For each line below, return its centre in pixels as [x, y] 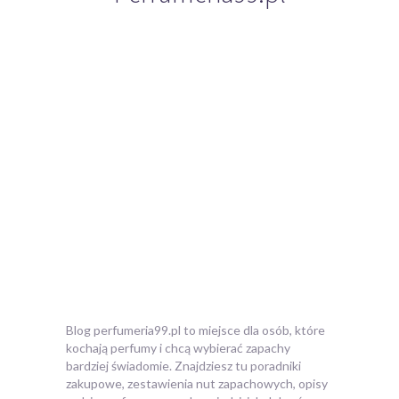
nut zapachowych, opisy [261, 383]
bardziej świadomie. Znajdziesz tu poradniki [183, 365]
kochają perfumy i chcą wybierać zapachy [178, 347]
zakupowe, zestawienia [130, 383]
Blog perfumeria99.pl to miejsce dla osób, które [195, 330]
